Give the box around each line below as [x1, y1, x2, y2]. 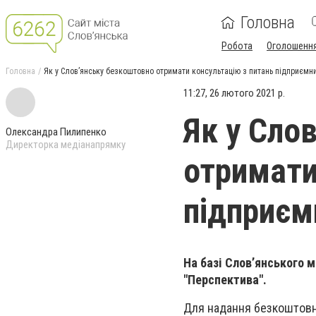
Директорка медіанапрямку [6, 138, 126, 151]
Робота [221, 40, 253, 51]
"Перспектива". [183, 272, 269, 287]
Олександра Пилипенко [6, 126, 107, 138]
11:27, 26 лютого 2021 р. [183, 87, 285, 99]
